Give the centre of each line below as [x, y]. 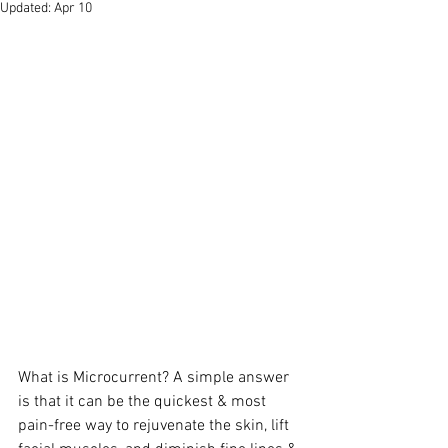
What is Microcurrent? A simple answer [155, 378]
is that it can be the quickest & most [144, 402]
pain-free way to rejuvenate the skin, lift [155, 426]
